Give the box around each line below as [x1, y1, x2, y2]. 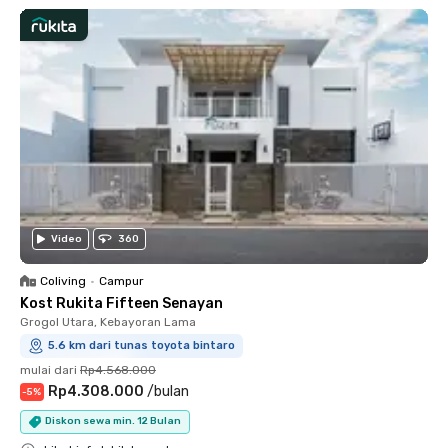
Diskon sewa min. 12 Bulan [45, 415, 181, 427]
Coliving [40, 273, 86, 288]
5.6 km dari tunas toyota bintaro [48, 338, 235, 352]
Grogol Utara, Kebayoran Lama [20, 314, 196, 329]
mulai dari [20, 362, 77, 377]
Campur [99, 273, 144, 288]
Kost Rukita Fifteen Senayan [20, 294, 223, 312]
